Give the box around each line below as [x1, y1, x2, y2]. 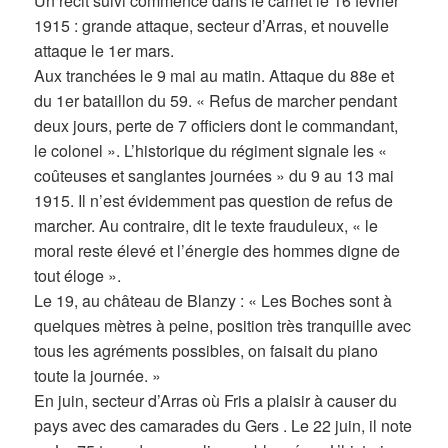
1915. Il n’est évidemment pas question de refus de [34, 189, 394, 213]
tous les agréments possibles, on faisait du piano [34, 339, 379, 363]
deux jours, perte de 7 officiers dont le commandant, [34, 114, 399, 138]
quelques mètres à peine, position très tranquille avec [34, 314, 412, 338]
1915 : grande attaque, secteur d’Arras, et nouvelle [34, 14, 390, 38]
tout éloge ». [34, 264, 122, 288]
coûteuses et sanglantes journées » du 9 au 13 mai [34, 164, 395, 188]
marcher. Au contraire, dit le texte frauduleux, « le [34, 214, 379, 238]
